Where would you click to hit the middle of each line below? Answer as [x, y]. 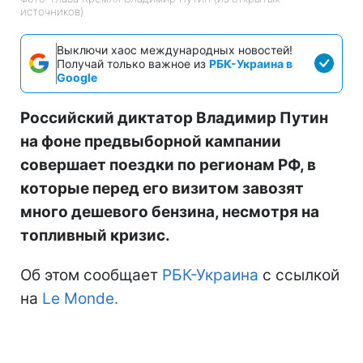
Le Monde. [80, 298]
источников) [52, 11]
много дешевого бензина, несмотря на [170, 211]
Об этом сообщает [91, 275]
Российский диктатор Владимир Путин [174, 117]
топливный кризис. [95, 235]
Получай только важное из [133, 63]
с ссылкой [299, 275]
